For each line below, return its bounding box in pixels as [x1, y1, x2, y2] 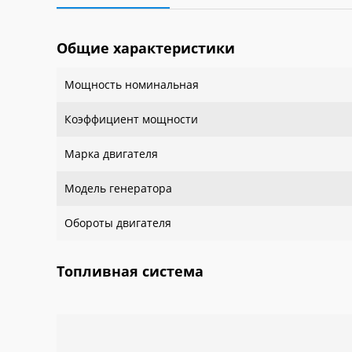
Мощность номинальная [64, 77, 208, 92]
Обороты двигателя [64, 215, 171, 230]
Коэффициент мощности [64, 112, 198, 126]
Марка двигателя [64, 146, 158, 161]
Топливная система [57, 262, 203, 280]
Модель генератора [64, 181, 172, 196]
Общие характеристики [57, 38, 235, 57]
